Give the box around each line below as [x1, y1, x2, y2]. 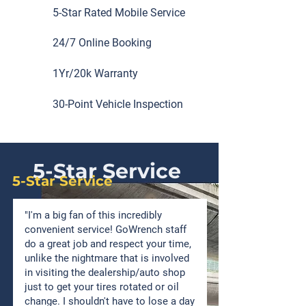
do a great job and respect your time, [25, 238, 191, 250]
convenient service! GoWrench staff [25, 223, 186, 236]
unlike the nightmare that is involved [25, 252, 189, 264]
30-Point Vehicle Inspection [53, 98, 183, 111]
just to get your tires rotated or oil [25, 281, 179, 293]
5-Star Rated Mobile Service [53, 6, 185, 19]
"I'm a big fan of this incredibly [25, 209, 162, 221]
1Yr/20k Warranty [53, 67, 138, 80]
